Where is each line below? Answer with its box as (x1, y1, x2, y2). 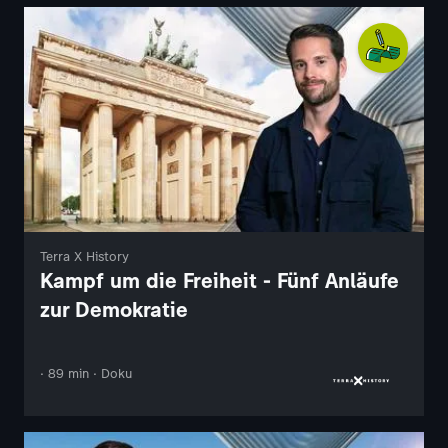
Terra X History (40, 249, 129, 265)
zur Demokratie (40, 297, 188, 323)
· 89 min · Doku (40, 366, 132, 382)
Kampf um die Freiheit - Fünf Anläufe (40, 268, 399, 294)
